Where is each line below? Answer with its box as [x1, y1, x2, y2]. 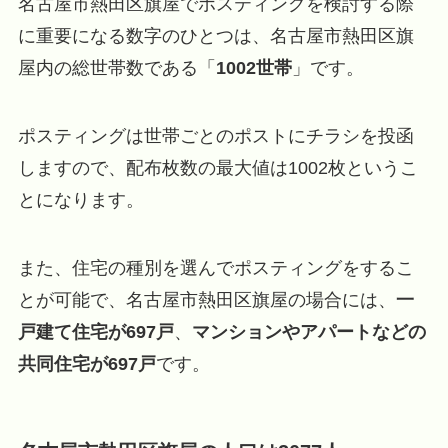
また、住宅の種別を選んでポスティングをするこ [17, 257, 414, 278]
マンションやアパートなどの [191, 321, 426, 342]
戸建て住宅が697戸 [17, 321, 174, 342]
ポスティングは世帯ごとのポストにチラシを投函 [17, 125, 414, 146]
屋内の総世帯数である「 [17, 58, 216, 78]
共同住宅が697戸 [17, 353, 156, 374]
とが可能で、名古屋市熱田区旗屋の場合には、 [17, 289, 396, 310]
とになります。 [17, 189, 144, 210]
